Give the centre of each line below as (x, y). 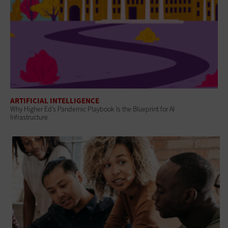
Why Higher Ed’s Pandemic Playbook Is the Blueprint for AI (92, 109)
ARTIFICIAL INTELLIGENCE (55, 101)
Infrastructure (29, 118)
